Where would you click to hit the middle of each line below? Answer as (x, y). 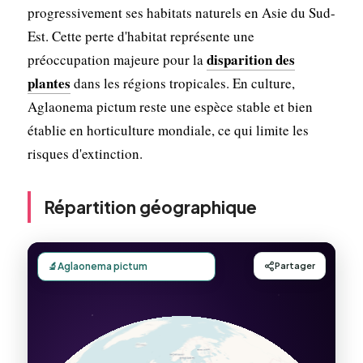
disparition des (250, 59)
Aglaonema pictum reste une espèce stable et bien (170, 106)
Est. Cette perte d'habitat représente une (141, 36)
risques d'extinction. (85, 153)
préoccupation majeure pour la (117, 59)
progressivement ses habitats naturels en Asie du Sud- (181, 12)
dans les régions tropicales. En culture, (182, 83)
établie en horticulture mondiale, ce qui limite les (168, 130)
